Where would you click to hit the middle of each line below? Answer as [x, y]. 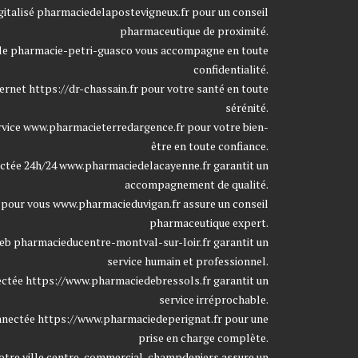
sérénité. [247, 107]
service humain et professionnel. [188, 261]
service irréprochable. [214, 299]
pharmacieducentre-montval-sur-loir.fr [112, 242]
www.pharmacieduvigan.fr [117, 203]
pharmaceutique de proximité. [194, 31]
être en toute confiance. [210, 146]
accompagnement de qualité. [197, 184]
